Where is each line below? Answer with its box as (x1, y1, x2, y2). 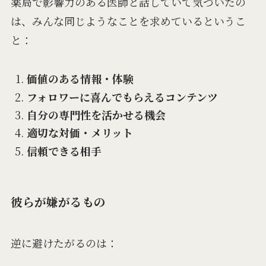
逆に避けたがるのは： (10, 235, 118, 251)
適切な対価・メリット (26, 125, 133, 141)
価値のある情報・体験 (26, 71, 134, 87)
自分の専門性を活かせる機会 (26, 107, 166, 123)
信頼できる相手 (26, 142, 102, 159)
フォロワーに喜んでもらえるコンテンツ (26, 88, 218, 104)
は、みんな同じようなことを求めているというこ (10, 13, 246, 29)
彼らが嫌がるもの (10, 193, 106, 211)
